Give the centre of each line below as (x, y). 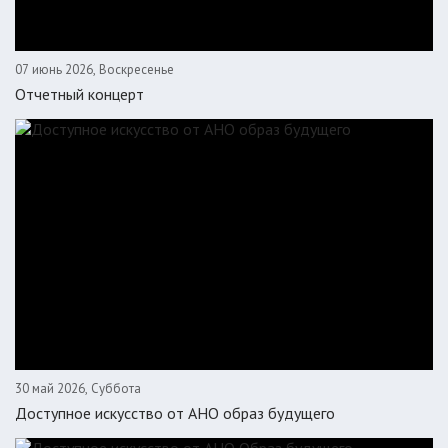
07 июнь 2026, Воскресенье (94, 69)
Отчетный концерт (79, 93)
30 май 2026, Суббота (78, 388)
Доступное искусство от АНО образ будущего (175, 412)
